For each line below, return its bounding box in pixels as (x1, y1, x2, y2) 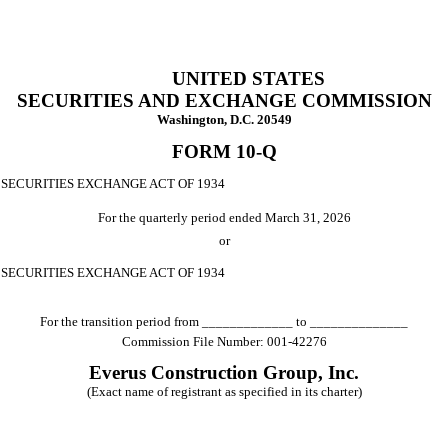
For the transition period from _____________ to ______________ (40, 313, 408, 329)
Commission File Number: (121, 333, 267, 349)
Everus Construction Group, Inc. (89, 361, 359, 383)
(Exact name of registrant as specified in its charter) (86, 383, 362, 399)
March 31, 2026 (264, 210, 351, 226)
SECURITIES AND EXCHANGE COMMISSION (16, 90, 432, 111)
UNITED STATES (171, 68, 325, 89)
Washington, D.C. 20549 (156, 112, 292, 127)
